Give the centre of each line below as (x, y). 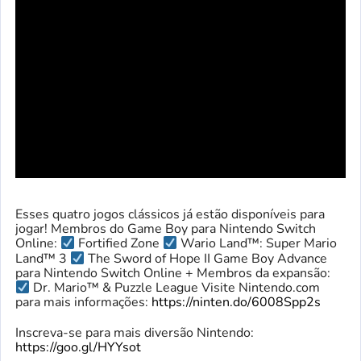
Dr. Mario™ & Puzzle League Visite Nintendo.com (175, 288)
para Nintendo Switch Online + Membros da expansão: (173, 273)
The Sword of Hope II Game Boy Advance (206, 258)
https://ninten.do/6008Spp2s (236, 303)
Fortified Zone (119, 244)
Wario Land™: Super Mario (257, 244)
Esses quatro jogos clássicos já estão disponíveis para (170, 215)
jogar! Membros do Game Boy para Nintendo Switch (166, 229)
